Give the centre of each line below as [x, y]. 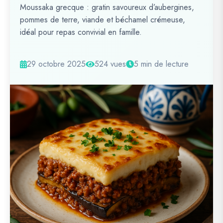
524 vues [110, 64]
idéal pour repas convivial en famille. [81, 32]
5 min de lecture [161, 64]
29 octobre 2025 [56, 64]
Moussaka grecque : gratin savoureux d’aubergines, [107, 7]
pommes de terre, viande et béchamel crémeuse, [103, 20]
